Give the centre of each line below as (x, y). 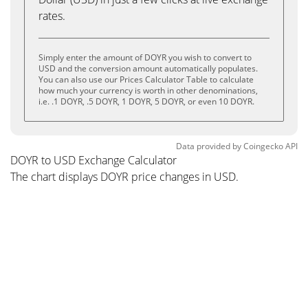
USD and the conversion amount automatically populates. (148, 68)
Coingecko (263, 146)
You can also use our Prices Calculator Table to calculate (146, 79)
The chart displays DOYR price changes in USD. (124, 177)
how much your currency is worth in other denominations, (148, 90)
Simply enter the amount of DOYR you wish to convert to (145, 57)
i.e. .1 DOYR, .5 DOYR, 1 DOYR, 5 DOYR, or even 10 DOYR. (146, 101)
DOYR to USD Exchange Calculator (93, 160)
